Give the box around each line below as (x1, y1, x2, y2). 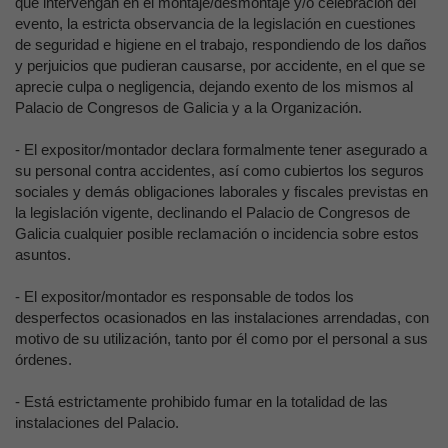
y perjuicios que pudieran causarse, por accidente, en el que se (15, 57, 425, 74)
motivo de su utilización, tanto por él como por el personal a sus (15, 330, 428, 347)
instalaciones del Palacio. (15, 414, 179, 431)
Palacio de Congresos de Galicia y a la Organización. (15, 99, 362, 116)
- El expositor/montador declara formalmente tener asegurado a (15, 141, 427, 158)
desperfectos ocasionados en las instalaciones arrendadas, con (15, 309, 429, 326)
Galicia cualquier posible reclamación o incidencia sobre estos (15, 225, 419, 242)
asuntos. (15, 246, 71, 263)
